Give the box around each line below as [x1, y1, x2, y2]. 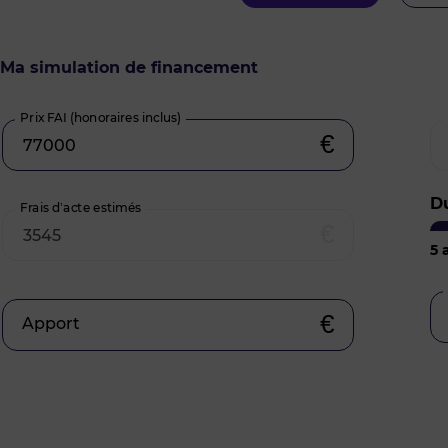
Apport [22, 314, 80, 333]
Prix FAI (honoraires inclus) [20, 110, 181, 125]
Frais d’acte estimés [20, 200, 141, 215]
